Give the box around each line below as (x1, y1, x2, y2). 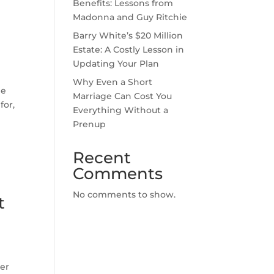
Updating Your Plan (73, 58, 160, 69)
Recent (73, 148, 131, 168)
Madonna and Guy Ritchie (73, 12, 188, 23)
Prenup (73, 119, 106, 130)
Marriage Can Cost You (73, 91, 172, 102)
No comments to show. (73, 189, 176, 200)
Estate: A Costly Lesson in (73, 44, 185, 55)
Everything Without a (73, 105, 169, 116)
